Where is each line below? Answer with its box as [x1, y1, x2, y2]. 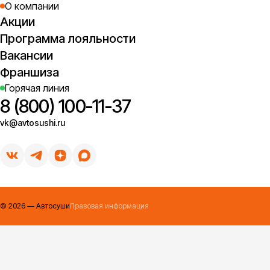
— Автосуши [25, 201, 70, 210]
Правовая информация [70, 201, 149, 210]
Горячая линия [5, 82, 69, 94]
